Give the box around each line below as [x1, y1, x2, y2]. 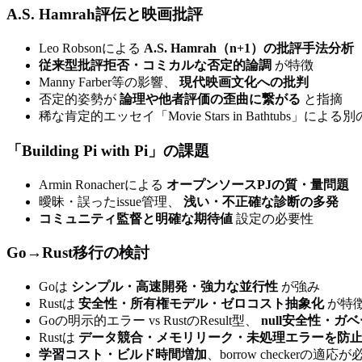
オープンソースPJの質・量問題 [166, 177, 349, 192]
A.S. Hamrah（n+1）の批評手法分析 [144, 41, 354, 56]
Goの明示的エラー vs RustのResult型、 [39, 314, 261, 328]
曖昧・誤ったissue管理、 [39, 194, 183, 208]
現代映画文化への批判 [179, 75, 309, 90]
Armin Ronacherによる [39, 177, 166, 192]
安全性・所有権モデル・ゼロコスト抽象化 [78, 297, 324, 311]
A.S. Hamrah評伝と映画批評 [6, 6, 203, 23]
